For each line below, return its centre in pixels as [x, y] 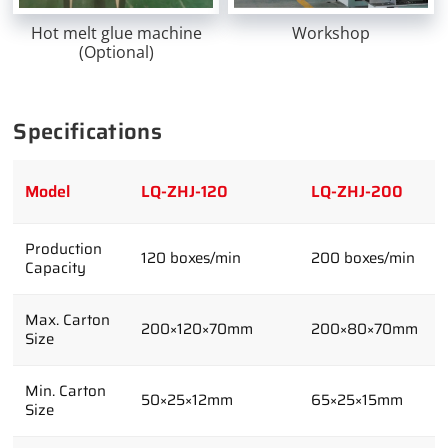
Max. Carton [68, 320]
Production [64, 249]
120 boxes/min [191, 258]
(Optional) [117, 51]
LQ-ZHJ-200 [357, 192]
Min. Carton [66, 391]
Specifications [87, 132]
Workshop [331, 32]
